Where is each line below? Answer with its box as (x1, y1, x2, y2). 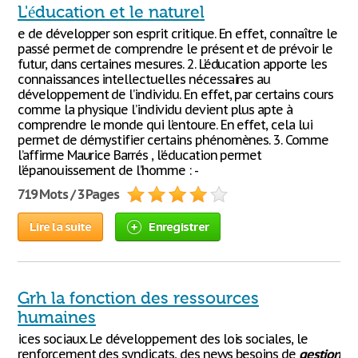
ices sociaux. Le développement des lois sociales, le (18, 331, 308, 347)
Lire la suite (30, 219, 92, 234)
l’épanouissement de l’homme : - (18, 162, 198, 178)
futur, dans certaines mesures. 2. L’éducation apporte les (18, 56, 327, 72)
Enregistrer (149, 219, 209, 234)
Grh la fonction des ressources (18, 288, 259, 308)
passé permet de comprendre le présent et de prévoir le (18, 41, 332, 57)
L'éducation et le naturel (18, 2, 205, 22)
